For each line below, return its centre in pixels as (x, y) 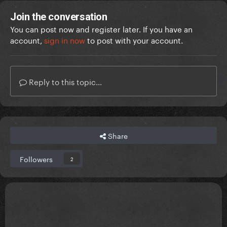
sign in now (65, 40)
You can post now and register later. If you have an (101, 29)
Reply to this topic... (64, 81)
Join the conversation (59, 17)
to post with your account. (134, 40)
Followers (36, 159)
